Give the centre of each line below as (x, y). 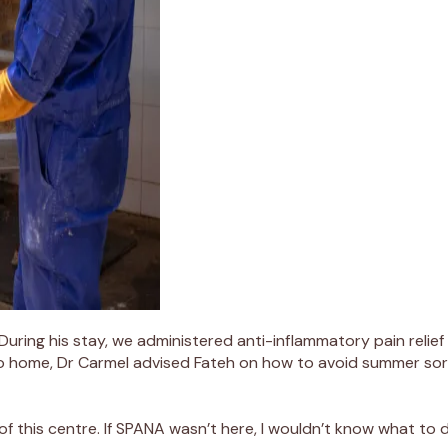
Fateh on (226, 362)
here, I (242, 428)
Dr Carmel (93, 362)
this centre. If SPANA (91, 428)
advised (161, 362)
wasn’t (193, 428)
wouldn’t (299, 428)
